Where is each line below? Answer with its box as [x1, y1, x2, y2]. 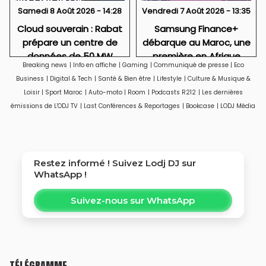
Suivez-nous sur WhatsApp [71, 195, 195, 206]
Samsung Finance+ [154, 23, 238, 36]
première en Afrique [152, 50, 240, 63]
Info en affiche [72, 61, 116, 69]
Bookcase [186, 102, 214, 110]
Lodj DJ [145, 157, 179, 169]
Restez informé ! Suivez [33, 157, 145, 169]
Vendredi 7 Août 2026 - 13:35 [142, 5, 251, 17]
